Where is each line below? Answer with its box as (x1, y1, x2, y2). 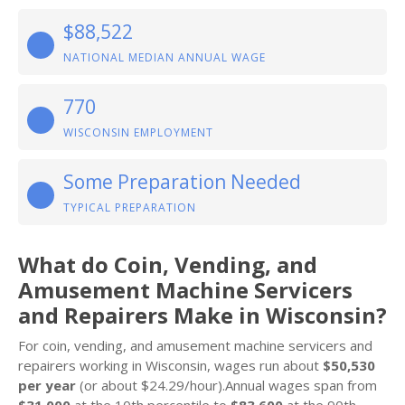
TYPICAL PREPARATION (63, 200, 196, 215)
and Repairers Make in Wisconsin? (18, 300, 387, 330)
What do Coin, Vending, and (18, 250, 317, 279)
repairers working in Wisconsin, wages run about (18, 356, 323, 374)
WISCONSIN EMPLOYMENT (63, 125, 213, 140)
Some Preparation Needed (63, 169, 301, 194)
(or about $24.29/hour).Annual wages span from (76, 376, 377, 394)
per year (18, 376, 76, 394)
